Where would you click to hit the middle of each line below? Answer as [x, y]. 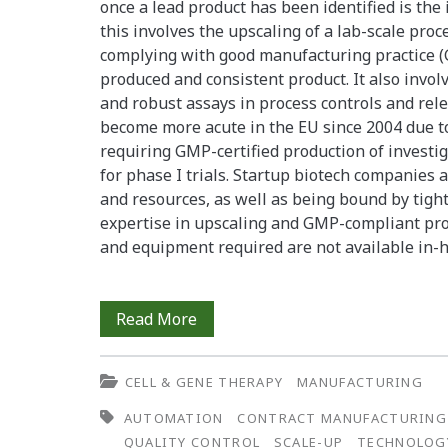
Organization [246, 220]
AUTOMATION [173, 418]
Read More [157, 319]
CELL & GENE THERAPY [204, 382]
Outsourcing [243, 40]
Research [231, 184]
